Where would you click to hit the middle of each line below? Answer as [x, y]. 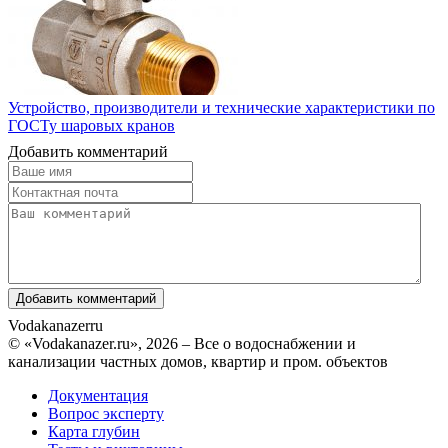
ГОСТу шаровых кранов [91, 125]
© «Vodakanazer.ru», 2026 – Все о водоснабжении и [182, 343]
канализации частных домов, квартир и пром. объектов [198, 361]
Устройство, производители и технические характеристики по [221, 107]
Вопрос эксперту [106, 413]
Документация [98, 395]
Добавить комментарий [88, 151]
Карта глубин [94, 431]
